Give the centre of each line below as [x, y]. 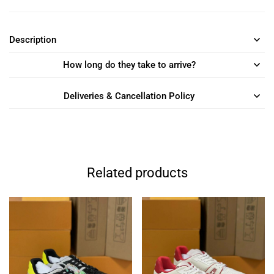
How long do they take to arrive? [129, 65]
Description [33, 39]
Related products [137, 172]
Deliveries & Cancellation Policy [129, 96]
